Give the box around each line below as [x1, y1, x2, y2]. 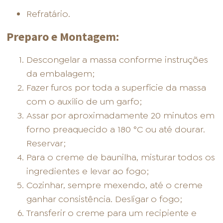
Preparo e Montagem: [6, 29, 119, 45]
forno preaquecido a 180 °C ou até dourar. [26, 123, 206, 136]
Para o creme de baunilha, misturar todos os [26, 151, 216, 164]
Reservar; [26, 137, 66, 150]
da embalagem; [26, 68, 95, 80]
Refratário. [26, 8, 71, 20]
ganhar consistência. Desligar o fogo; [26, 193, 183, 206]
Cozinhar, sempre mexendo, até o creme [26, 179, 203, 192]
